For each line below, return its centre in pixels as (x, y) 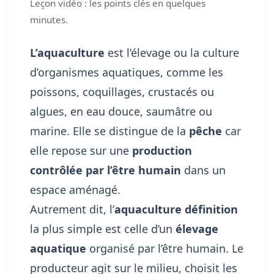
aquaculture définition (176, 209)
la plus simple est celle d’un (103, 229)
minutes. (49, 20)
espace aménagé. (75, 190)
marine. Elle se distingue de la (109, 131)
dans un (203, 170)
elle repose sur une (81, 151)
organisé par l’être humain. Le (165, 249)
